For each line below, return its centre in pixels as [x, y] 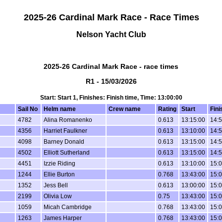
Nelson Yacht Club [111, 34]
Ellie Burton [59, 174]
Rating [167, 109]
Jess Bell [55, 185]
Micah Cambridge [67, 207]
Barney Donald [64, 141]
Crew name [124, 109]
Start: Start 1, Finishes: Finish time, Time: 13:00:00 [111, 97]
